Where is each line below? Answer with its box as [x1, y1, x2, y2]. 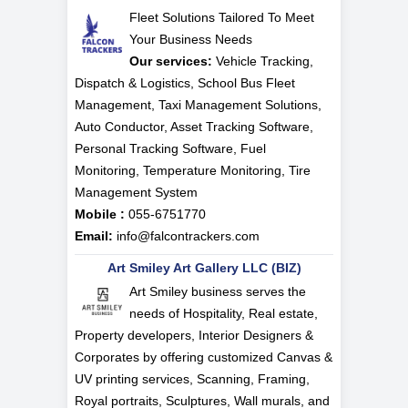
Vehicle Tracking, [212, 54, 313, 69]
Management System [75, 185, 198, 200]
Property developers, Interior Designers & [75, 328, 313, 343]
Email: [75, 229, 113, 244]
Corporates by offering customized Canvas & [75, 350, 332, 365]
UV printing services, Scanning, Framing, [75, 372, 310, 387]
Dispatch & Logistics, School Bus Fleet [75, 76, 295, 91]
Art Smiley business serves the [129, 284, 306, 300]
